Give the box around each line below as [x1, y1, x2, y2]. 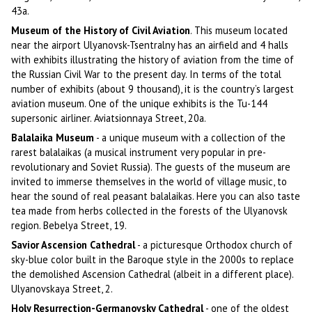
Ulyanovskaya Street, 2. [11, 282, 114, 296]
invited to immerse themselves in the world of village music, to [11, 174, 288, 188]
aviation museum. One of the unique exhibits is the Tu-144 [11, 96, 268, 110]
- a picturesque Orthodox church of [135, 238, 293, 252]
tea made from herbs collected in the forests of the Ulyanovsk [11, 203, 288, 217]
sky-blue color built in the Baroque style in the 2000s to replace [11, 253, 295, 267]
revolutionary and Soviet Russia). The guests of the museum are [11, 159, 291, 173]
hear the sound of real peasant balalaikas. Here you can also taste [11, 189, 301, 203]
